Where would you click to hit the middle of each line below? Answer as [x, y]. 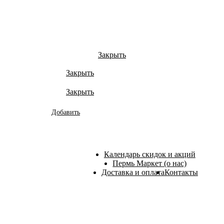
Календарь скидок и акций [149, 154]
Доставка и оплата [133, 172]
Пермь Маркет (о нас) [150, 163]
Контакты [181, 172]
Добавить [66, 112]
